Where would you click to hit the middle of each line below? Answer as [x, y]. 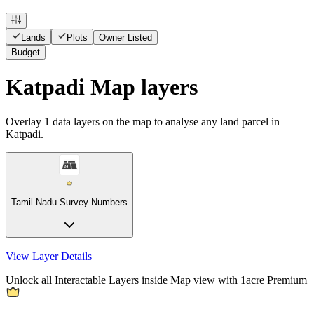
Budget [26, 52]
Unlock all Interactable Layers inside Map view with [122, 280]
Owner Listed [125, 37]
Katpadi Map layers [102, 87]
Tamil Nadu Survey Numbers [69, 203]
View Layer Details [49, 257]
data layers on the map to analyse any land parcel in [166, 121]
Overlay [23, 121]
